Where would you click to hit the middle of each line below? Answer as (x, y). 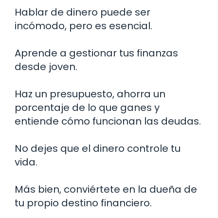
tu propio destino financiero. (83, 203)
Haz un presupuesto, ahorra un (90, 94)
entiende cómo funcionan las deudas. (108, 121)
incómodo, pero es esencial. (83, 26)
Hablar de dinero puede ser (82, 12)
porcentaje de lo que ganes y (87, 107)
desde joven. (46, 66)
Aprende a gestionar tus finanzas (96, 53)
